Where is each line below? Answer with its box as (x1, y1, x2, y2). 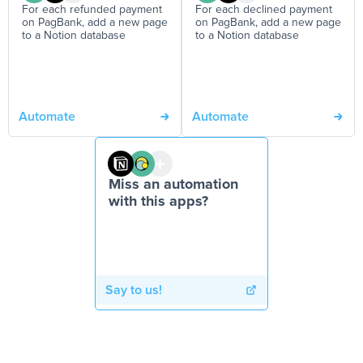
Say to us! (105, 284, 162, 297)
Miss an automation (109, 177, 238, 192)
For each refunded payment (22, 4, 162, 15)
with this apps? (109, 194, 208, 209)
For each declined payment (195, 4, 332, 15)
